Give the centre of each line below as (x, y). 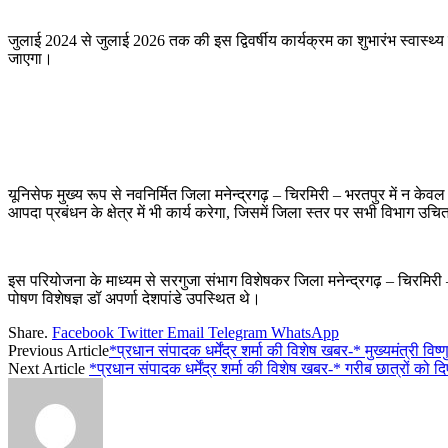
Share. (28, 332)
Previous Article (58, 350)
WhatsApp (305, 332)
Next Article (48, 368)
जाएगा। (30, 58)
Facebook (83, 332)
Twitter (140, 332)
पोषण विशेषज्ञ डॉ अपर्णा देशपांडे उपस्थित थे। (134, 298)
